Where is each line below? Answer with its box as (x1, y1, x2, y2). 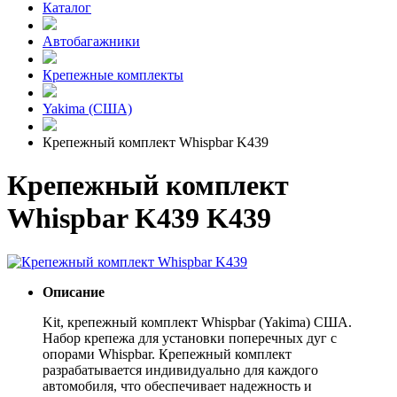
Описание (43, 284, 105, 300)
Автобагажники (43, 34, 140, 49)
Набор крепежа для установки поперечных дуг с (43, 330, 337, 346)
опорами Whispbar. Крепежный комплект (43, 346, 292, 362)
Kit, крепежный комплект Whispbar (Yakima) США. (43, 314, 352, 330)
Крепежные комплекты (43, 67, 183, 82)
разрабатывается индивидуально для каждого (43, 362, 318, 378)
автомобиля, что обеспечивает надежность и (43, 378, 312, 393)
